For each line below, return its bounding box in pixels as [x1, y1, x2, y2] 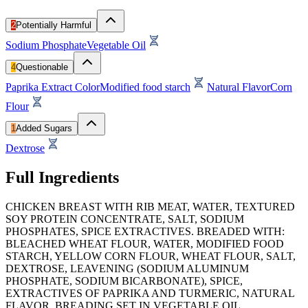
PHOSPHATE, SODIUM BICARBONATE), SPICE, [5, 274, 243, 287]
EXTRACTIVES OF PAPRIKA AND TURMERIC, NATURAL [5, 287, 294, 299]
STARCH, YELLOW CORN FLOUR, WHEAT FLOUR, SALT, [5, 250, 296, 262]
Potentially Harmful [16, 19, 91, 30]
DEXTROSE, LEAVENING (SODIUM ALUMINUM [5, 262, 249, 274]
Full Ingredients [5, 168, 119, 186]
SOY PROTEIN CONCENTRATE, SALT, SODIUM [5, 212, 244, 225]
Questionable [16, 61, 68, 72]
